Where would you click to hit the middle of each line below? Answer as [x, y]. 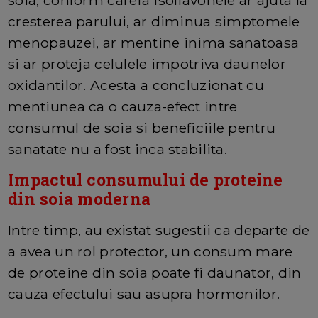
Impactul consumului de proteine [146, 180]
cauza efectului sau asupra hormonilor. [144, 294]
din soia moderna [79, 199]
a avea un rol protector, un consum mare [150, 252]
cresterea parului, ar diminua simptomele [154, 22]
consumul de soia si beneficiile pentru [142, 128]
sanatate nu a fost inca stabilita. [117, 149]
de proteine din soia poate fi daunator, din [155, 273]
